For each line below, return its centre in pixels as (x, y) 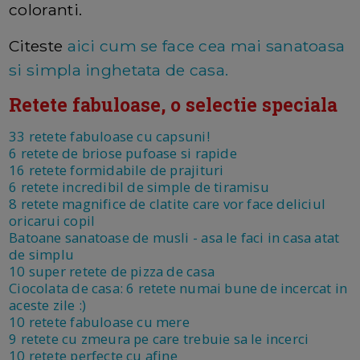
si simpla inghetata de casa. (119, 70)
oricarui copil (52, 221)
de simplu (42, 255)
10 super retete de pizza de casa (112, 272)
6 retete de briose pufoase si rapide (123, 153)
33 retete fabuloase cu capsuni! (109, 137)
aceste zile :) (48, 305)
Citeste (38, 46)
